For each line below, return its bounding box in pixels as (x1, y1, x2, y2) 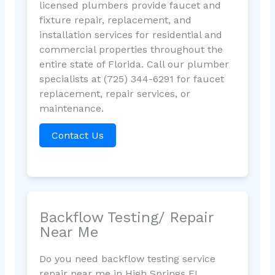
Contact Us (51, 129, 104, 141)
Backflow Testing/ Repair (39, 209, 214, 227)
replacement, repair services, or (39, 87, 190, 99)
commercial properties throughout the (39, 43, 223, 55)
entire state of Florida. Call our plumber (39, 58, 229, 70)
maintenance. (39, 102, 104, 114)
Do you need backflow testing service (39, 253, 215, 265)
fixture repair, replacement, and (39, 14, 192, 26)
